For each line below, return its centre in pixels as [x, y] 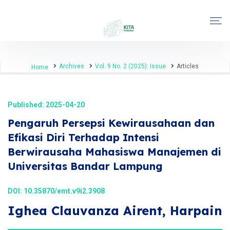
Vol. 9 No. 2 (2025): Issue [130, 66]
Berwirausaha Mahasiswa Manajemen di [114, 152]
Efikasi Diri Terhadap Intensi [83, 137]
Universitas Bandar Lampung [85, 166]
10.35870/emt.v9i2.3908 [64, 191]
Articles [188, 66]
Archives [72, 66]
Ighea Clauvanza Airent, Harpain [115, 210]
